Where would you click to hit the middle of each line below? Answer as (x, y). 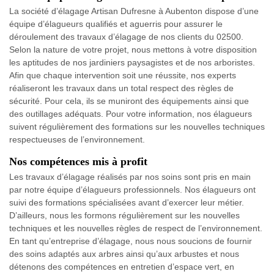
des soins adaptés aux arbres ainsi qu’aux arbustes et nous (124, 254)
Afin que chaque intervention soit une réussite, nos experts (123, 76)
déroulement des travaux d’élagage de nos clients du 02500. (126, 37)
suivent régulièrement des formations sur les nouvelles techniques (137, 127)
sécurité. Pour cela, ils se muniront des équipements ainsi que (129, 101)
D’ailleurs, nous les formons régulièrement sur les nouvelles (124, 216)
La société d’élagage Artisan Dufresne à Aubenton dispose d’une (134, 11)
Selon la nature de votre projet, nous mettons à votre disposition (133, 50)
